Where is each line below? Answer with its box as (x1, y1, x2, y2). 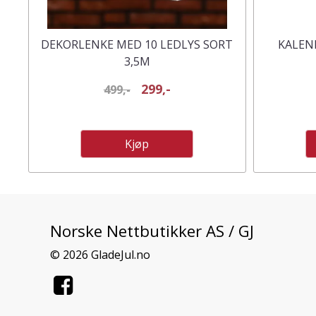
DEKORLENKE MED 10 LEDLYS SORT (41, 37, 233, 53)
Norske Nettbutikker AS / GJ (50, 220, 254, 243)
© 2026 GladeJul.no (50, 247, 150, 263)
